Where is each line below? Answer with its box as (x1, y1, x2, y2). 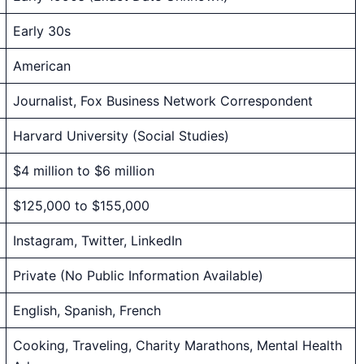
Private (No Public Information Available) (13, 266, 263, 284)
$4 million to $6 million (13, 162, 154, 179)
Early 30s (13, 22, 71, 39)
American (13, 57, 71, 74)
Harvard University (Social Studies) (13, 127, 229, 144)
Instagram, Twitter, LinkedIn (13, 232, 182, 249)
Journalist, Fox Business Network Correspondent (13, 92, 313, 109)
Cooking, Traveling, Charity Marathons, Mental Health (13, 336, 342, 353)
